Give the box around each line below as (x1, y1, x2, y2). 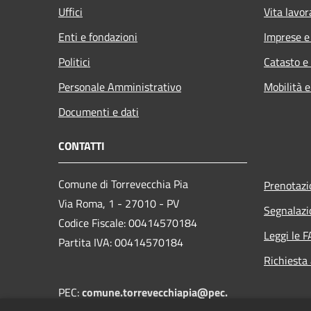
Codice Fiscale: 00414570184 (58, 214, 197, 231)
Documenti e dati (58, 103, 139, 120)
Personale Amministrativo (58, 78, 181, 95)
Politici (58, 53, 90, 70)
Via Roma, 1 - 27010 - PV (58, 194, 179, 212)
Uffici (58, 3, 83, 20)
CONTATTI (58, 137, 105, 154)
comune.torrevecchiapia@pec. (82, 283, 228, 301)
